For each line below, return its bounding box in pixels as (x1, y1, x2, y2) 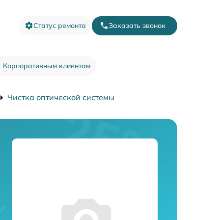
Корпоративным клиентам (2, 61, 90, 70)
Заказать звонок (109, 21, 165, 30)
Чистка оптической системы (7, 92, 114, 102)
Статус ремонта (33, 21, 86, 30)
